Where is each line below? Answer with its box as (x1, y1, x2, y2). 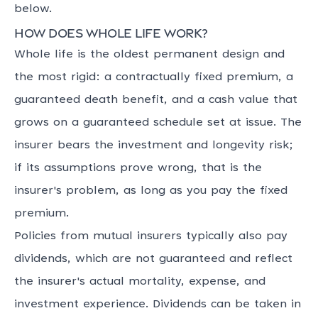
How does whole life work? (14, 24, 208, 40)
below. (14, 4, 52, 15)
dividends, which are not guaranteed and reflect (14, 253, 292, 265)
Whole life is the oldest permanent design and (14, 49, 285, 60)
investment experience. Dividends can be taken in (14, 299, 301, 310)
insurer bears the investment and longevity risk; (14, 140, 293, 151)
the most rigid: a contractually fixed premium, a (14, 72, 293, 83)
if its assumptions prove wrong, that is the (14, 163, 262, 174)
